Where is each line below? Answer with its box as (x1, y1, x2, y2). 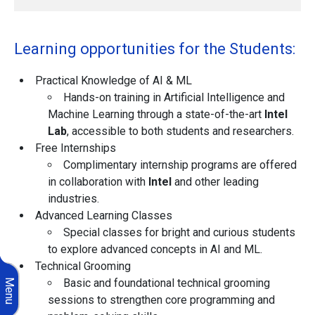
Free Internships (35, 141, 116, 155)
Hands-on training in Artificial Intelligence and (63, 91, 285, 105)
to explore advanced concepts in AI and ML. (48, 243, 262, 257)
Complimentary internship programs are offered (63, 158, 297, 172)
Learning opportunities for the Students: (14, 40, 295, 58)
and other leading (172, 175, 259, 189)
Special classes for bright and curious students (63, 226, 295, 240)
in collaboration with (48, 175, 148, 189)
